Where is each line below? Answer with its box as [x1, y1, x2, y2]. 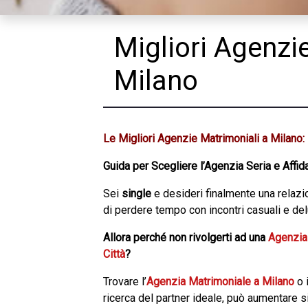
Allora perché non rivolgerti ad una [103, 231, 268, 244]
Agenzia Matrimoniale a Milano [146, 275, 294, 288]
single [122, 187, 151, 200]
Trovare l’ [103, 275, 146, 288]
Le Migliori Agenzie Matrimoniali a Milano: [103, 132, 305, 145]
